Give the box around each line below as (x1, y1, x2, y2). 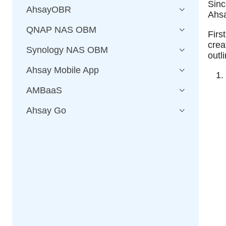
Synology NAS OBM (26, 45, 108, 55)
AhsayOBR (26, 5, 71, 15)
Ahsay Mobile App (26, 65, 99, 75)
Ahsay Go (26, 105, 66, 116)
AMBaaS (26, 85, 62, 95)
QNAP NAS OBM (26, 25, 96, 35)
